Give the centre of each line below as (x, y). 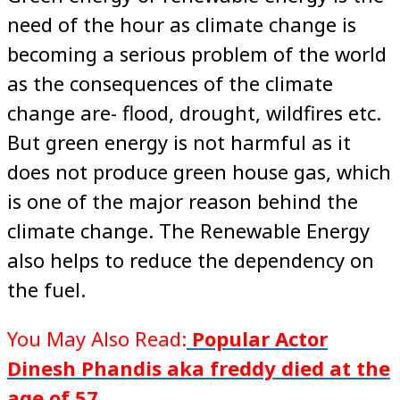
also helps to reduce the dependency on (191, 259)
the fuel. (46, 289)
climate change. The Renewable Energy (188, 230)
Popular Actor (257, 338)
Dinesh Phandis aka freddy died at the (199, 367)
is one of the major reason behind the (183, 200)
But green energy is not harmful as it (179, 142)
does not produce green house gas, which (199, 171)
